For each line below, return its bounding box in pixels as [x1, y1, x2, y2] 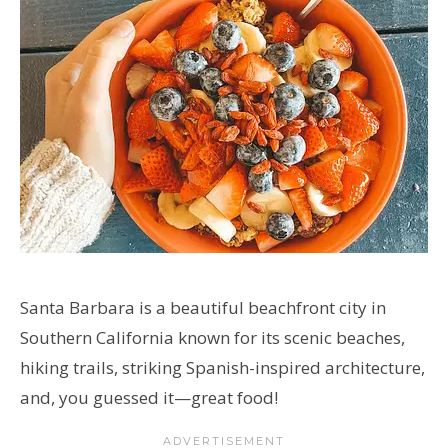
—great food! [174, 385, 278, 409]
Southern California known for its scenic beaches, [20, 325, 405, 349]
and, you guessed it [20, 385, 174, 409]
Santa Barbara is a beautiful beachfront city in [20, 295, 386, 319]
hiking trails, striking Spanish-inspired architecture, [20, 355, 425, 379]
